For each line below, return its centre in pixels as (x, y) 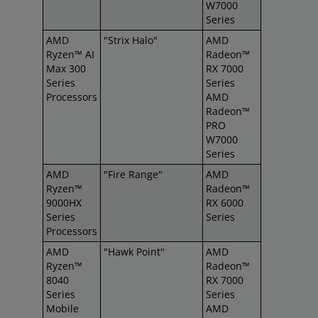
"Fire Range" (133, 174)
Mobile (62, 308)
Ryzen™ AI (70, 54)
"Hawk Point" (134, 252)
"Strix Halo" (131, 40)
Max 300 (66, 68)
